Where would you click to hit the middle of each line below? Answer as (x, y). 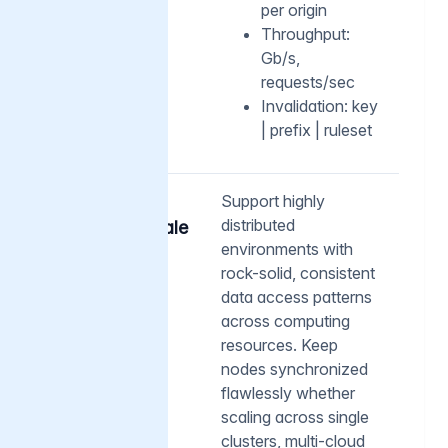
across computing (285, 320)
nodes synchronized (294, 368)
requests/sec (308, 81)
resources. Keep (279, 344)
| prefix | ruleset (316, 129)
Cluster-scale (133, 227)
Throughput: (305, 33)
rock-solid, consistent (298, 272)
